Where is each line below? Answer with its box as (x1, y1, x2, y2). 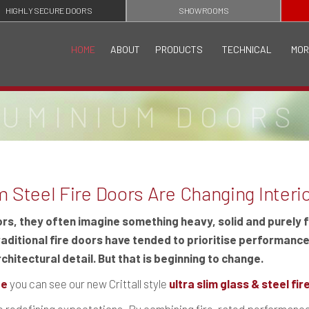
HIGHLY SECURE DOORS (6, 6, 92, 15)
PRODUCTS (155, 43, 203, 55)
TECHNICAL (222, 43, 272, 55)
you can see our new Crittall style (8, 277, 169, 290)
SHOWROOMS (178, 6, 229, 15)
